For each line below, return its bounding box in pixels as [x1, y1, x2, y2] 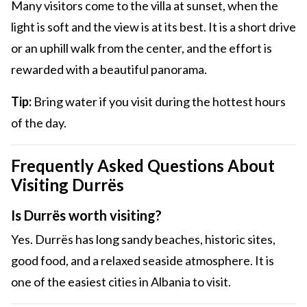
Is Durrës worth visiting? [11, 207, 162, 224]
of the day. [11, 115, 66, 131]
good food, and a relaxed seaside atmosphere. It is [11, 253, 274, 269]
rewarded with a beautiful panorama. [11, 62, 207, 77]
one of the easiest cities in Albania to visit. [11, 274, 231, 290]
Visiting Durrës [11, 175, 124, 195]
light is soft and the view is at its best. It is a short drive [11, 19, 296, 35]
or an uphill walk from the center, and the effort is [11, 40, 272, 56]
